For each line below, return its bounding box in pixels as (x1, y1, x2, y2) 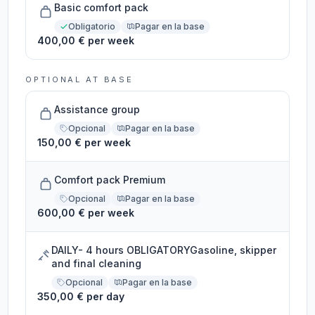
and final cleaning (51, 257, 142, 269)
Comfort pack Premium (54, 174, 166, 186)
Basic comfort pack (54, 1, 149, 13)
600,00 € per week (37, 207, 135, 219)
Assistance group (54, 103, 141, 115)
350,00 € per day (37, 290, 125, 302)
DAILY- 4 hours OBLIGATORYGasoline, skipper (51, 244, 277, 256)
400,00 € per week (37, 34, 135, 46)
